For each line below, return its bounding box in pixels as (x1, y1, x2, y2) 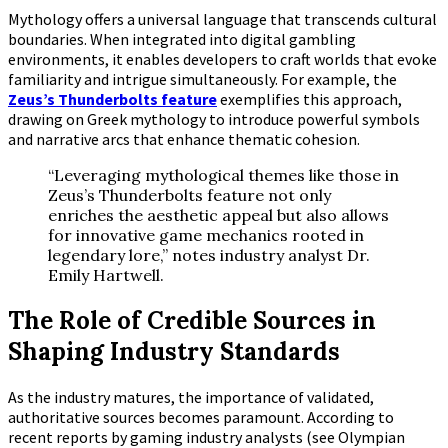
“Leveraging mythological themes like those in (48, 165, 399, 186)
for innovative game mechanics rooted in (48, 225, 364, 246)
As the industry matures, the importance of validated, (8, 387, 374, 408)
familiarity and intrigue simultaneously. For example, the (8, 69, 397, 90)
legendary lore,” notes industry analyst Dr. (48, 245, 370, 266)
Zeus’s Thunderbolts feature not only (48, 185, 331, 206)
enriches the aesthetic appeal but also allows (48, 205, 389, 226)
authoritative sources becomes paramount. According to (8, 407, 394, 428)
